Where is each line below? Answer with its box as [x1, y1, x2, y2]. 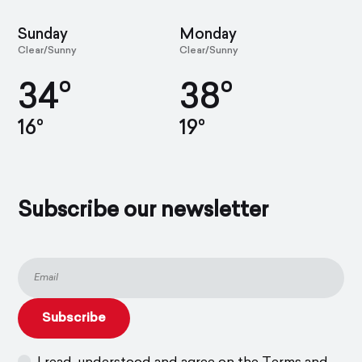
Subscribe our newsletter [18, 200, 269, 222]
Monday [179, 27, 238, 43]
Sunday [18, 27, 69, 43]
